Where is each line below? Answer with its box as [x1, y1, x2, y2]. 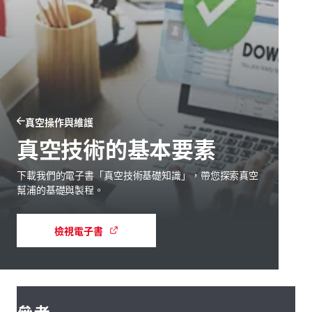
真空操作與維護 [25, 114, 93, 129]
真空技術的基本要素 [17, 132, 219, 164]
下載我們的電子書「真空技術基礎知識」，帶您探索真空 [17, 167, 259, 182]
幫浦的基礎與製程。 [17, 182, 105, 196]
